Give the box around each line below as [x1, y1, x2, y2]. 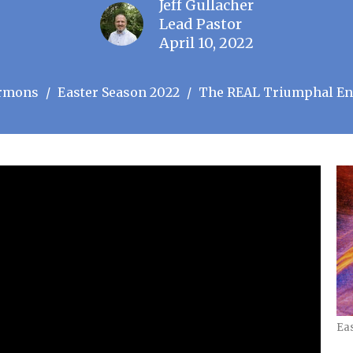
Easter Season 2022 [58, 84, 180, 100]
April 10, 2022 [158, 33, 254, 52]
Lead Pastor [158, 14, 242, 33]
